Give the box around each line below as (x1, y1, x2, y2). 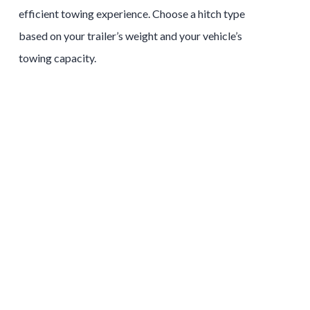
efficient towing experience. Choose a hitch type (18, 6, 245, 20)
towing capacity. (18, 51, 96, 64)
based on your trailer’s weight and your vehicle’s (18, 28, 242, 42)
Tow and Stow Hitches (66, 210, 215, 230)
